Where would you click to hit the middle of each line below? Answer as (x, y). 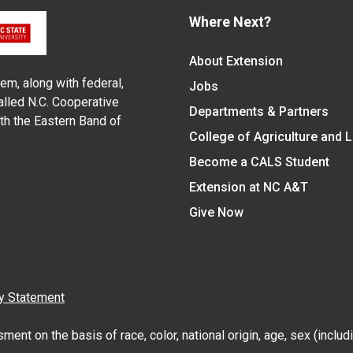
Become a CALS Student (259, 162)
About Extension (236, 61)
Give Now (216, 213)
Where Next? (230, 22)
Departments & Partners (258, 112)
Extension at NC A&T (248, 188)
